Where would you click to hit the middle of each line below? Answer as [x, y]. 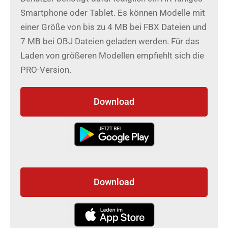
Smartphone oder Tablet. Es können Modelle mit [113, 13]
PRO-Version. [46, 70]
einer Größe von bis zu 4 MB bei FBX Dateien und [113, 27]
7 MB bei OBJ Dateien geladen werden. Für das [110, 41]
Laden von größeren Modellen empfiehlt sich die [112, 55]
